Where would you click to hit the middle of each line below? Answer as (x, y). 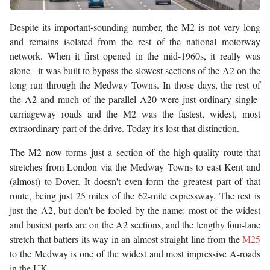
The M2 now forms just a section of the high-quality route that (135, 152)
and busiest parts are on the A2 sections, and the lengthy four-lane (135, 225)
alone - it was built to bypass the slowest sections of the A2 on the (135, 71)
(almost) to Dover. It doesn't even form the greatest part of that (135, 181)
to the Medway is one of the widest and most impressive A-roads (135, 254)
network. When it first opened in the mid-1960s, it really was (135, 56)
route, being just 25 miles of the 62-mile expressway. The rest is (135, 196)
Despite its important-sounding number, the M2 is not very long (135, 27)
